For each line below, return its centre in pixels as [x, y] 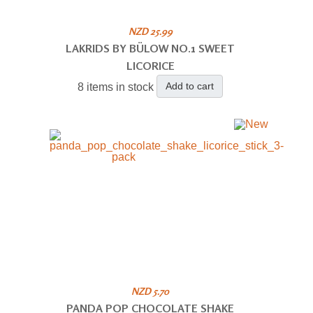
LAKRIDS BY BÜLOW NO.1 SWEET [151, 48]
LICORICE [150, 65]
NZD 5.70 [151, 291]
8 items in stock [116, 87]
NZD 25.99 [150, 31]
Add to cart [190, 86]
